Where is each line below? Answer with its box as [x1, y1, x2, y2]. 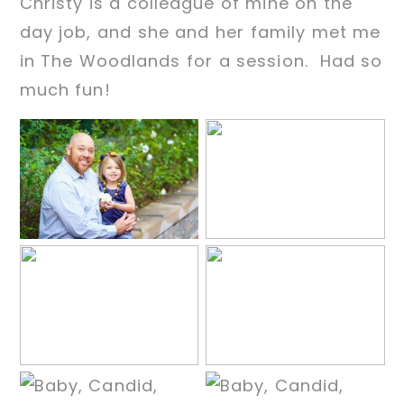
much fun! [19, 78, 111, 101]
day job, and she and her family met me [19, 20, 381, 43]
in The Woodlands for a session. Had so [19, 49, 383, 72]
